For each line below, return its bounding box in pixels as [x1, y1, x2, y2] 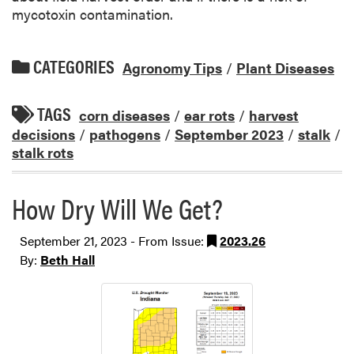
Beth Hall [40, 250, 95, 269]
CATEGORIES [30, 53, 115, 79]
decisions [12, 124, 75, 145]
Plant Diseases [236, 57, 334, 77]
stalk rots [12, 142, 73, 163]
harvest [249, 105, 299, 126]
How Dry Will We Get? [12, 187, 223, 229]
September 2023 [175, 124, 284, 145]
